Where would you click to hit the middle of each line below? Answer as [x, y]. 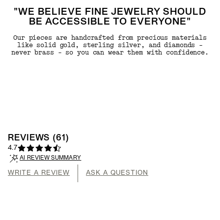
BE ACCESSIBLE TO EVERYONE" [110, 22]
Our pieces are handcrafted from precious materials [110, 38]
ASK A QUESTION [117, 173]
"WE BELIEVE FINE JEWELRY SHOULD [110, 12]
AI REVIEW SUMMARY [51, 158]
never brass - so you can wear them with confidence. [110, 52]
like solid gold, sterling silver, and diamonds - [110, 45]
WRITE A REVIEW [39, 173]
